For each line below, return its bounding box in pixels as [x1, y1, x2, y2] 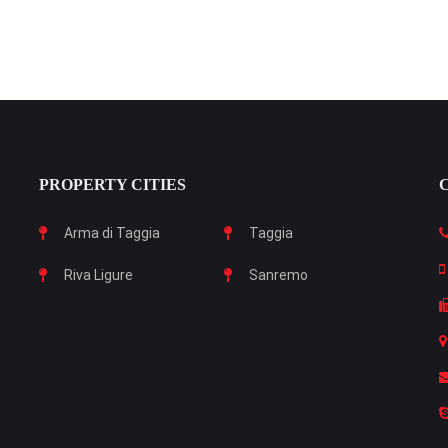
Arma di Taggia [64, 225, 160, 241]
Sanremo [249, 267, 308, 283]
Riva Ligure [64, 267, 133, 283]
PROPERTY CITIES [39, 176, 186, 193]
